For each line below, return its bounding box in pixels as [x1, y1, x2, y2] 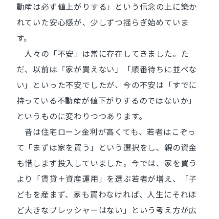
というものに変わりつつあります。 [16, 110, 147, 122]
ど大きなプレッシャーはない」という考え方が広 [16, 204, 197, 216]
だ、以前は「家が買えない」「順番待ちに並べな [16, 63, 197, 75]
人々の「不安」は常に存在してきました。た [16, 47, 189, 59]
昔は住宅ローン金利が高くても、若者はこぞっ [16, 126, 197, 137]
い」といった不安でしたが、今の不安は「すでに [16, 79, 197, 90]
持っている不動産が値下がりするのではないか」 [16, 94, 197, 106]
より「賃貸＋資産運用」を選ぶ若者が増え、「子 [16, 173, 197, 184]
